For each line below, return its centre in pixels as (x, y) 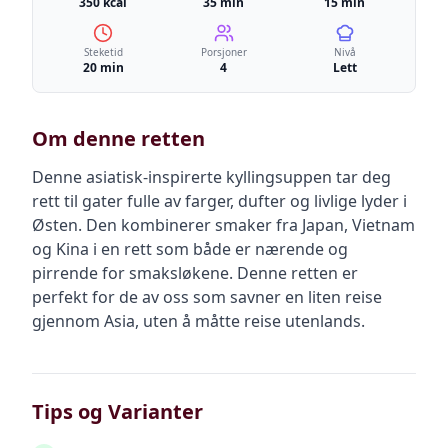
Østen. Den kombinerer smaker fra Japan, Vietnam (223, 225)
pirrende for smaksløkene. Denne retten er (195, 273)
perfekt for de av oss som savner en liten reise (207, 297)
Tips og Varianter (117, 411)
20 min (103, 67)
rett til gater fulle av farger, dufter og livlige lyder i (219, 201)
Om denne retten (118, 138)
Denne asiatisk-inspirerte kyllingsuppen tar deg (211, 177)
